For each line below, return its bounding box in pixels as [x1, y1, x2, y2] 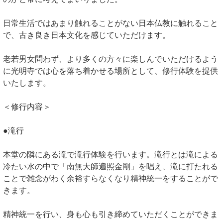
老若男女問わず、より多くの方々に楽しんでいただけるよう [3, 55, 218, 64]
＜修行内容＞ [3, 103, 51, 111]
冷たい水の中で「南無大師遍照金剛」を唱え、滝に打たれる [3, 162, 218, 171]
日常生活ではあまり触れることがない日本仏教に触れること [3, 19, 218, 28]
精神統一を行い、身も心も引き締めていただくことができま [3, 210, 218, 219]
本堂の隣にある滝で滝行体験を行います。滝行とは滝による [3, 150, 218, 159]
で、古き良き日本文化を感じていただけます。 [3, 31, 170, 40]
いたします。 [3, 79, 51, 88]
